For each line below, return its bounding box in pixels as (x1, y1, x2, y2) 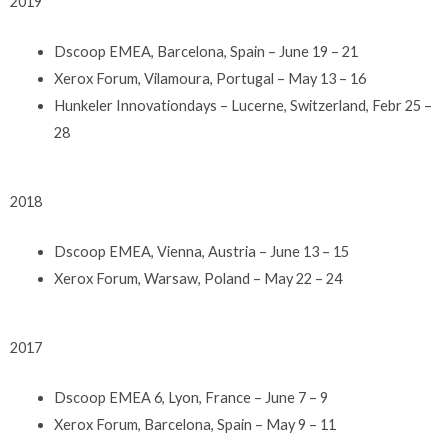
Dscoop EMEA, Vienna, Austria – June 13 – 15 (53, 243, 349, 261)
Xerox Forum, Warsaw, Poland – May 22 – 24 (53, 270, 342, 288)
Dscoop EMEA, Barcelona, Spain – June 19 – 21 (53, 42, 358, 60)
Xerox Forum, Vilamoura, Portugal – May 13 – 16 (53, 69, 366, 87)
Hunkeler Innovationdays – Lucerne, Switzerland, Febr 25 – (53, 96, 432, 114)
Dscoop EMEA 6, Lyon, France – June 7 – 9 (53, 389, 328, 407)
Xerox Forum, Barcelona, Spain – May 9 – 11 (53, 416, 336, 434)
